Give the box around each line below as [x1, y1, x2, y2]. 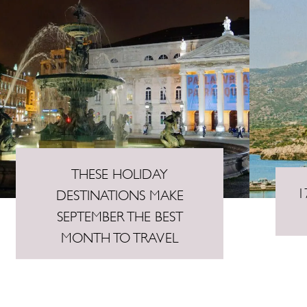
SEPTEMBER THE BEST [56, 211, 183, 218]
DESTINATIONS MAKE [56, 190, 184, 197]
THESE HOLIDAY [71, 169, 169, 175]
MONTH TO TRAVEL [61, 232, 179, 239]
